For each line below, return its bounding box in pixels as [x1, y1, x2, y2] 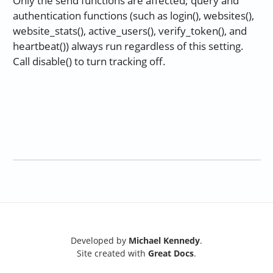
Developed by [71, 234, 129, 246]
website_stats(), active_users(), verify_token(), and [12, 24, 247, 38]
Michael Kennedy [129, 234, 200, 246]
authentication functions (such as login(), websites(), [12, 9, 254, 23]
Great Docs [148, 247, 194, 259]
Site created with [77, 247, 148, 259]
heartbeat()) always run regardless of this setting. [12, 39, 244, 54]
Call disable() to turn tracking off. [12, 54, 166, 69]
